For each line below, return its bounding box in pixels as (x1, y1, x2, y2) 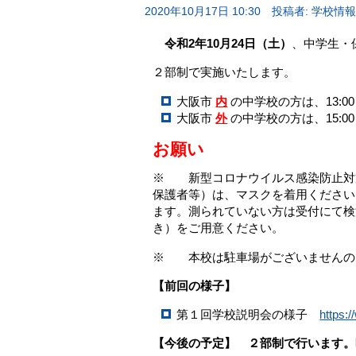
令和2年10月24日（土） (153, 37, 292, 51)
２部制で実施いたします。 (153, 65, 296, 79)
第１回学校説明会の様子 (176, 307, 320, 321)
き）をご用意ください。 (153, 221, 284, 235)
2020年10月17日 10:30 (145, 6, 261, 18)
